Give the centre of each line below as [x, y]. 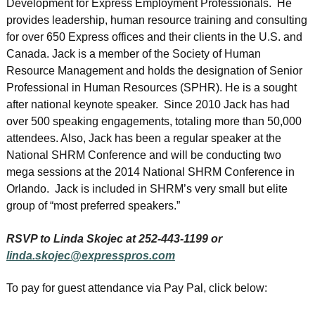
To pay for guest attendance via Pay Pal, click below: [136, 288]
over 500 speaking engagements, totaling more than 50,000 [154, 122]
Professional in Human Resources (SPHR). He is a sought [151, 88]
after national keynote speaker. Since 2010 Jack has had [148, 105]
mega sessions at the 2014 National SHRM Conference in [150, 172]
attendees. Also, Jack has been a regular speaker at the [143, 139]
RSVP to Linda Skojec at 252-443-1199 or [114, 238]
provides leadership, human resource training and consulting [156, 20]
